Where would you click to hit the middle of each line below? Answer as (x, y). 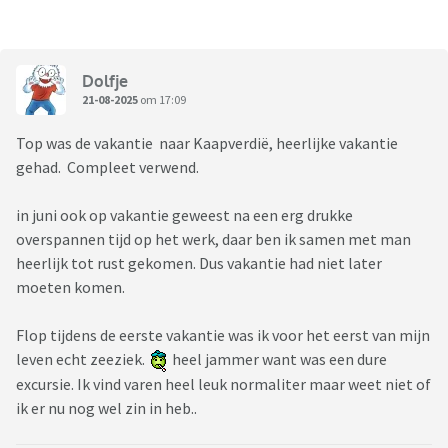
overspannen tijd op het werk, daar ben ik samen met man (213, 239)
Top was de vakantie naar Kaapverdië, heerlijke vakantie (207, 143)
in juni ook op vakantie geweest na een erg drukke (184, 215)
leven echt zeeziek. (83, 359)
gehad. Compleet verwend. (107, 167)
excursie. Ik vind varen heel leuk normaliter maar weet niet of (223, 384)
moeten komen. (70, 287)
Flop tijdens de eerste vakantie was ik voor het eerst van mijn (223, 335)
